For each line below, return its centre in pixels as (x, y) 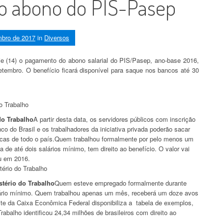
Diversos (57, 37)
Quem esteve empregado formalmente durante (121, 183)
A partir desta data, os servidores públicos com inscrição (114, 119)
